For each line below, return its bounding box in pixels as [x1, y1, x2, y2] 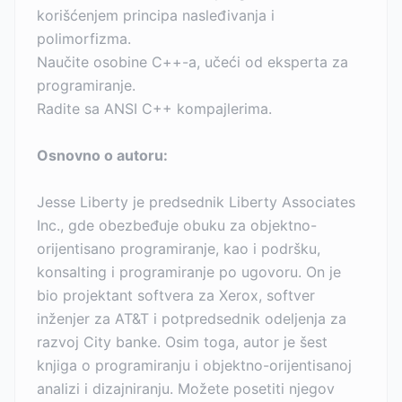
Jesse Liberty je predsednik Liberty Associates [37, 193, 355, 211]
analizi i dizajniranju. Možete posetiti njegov [37, 380, 335, 398]
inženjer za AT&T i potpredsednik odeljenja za [37, 310, 346, 328]
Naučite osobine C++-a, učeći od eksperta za [37, 53, 348, 71]
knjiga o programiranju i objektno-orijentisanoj [37, 356, 352, 374]
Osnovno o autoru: [37, 146, 168, 164]
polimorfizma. [37, 30, 131, 48]
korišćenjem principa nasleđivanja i [37, 6, 275, 24]
